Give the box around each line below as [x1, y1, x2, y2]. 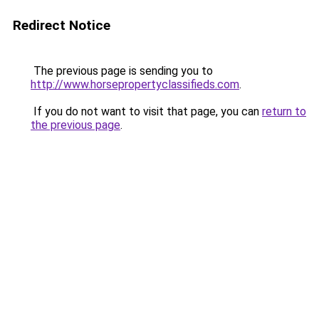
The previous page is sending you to [31, 64, 213, 78]
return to [262, 105, 306, 118]
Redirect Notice [13, 17, 110, 33]
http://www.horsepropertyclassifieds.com [31, 78, 239, 91]
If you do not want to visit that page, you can [31, 105, 262, 118]
